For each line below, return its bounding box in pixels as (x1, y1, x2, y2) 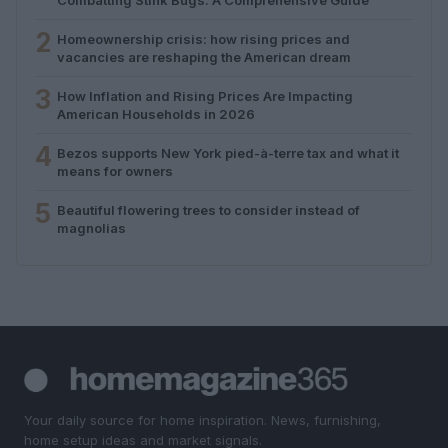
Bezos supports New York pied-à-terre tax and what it (57, 144, 399, 161)
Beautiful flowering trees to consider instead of (57, 201, 360, 218)
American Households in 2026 (57, 105, 255, 122)
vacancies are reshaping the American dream (57, 48, 351, 65)
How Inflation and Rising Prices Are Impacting (57, 87, 353, 104)
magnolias (57, 219, 126, 236)
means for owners (57, 162, 173, 179)
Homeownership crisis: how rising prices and (57, 30, 350, 47)
